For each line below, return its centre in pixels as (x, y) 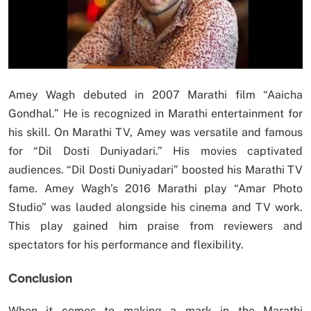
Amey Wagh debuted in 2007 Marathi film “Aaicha (155, 95)
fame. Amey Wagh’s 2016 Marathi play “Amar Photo (155, 189)
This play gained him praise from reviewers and (155, 226)
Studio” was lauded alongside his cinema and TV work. (155, 208)
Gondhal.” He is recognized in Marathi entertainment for (155, 114)
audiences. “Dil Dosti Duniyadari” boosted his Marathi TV (155, 170)
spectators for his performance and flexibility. (126, 245)
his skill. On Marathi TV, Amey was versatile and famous (155, 133)
